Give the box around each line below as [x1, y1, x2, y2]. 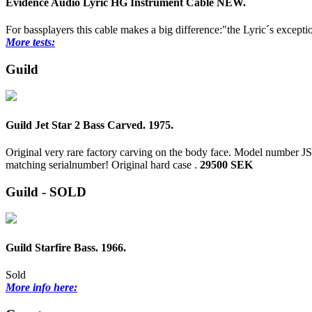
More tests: [6, 36, 55, 49]
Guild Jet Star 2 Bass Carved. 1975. [6, 118, 173, 131]
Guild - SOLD [6, 184, 86, 199]
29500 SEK [200, 159, 253, 171]
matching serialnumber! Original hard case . [6, 159, 200, 171]
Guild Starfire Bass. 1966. [6, 241, 126, 253]
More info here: [6, 281, 77, 293]
